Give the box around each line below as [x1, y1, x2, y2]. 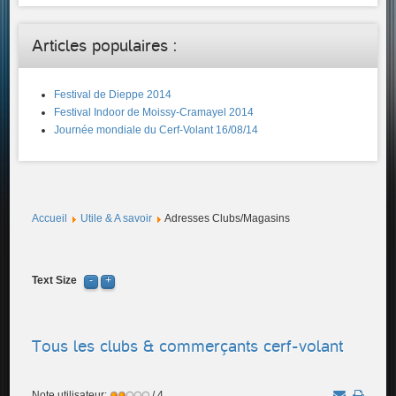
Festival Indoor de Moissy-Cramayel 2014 [54, 106, 255, 118]
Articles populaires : [32, 36, 178, 55]
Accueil [32, 212, 68, 225]
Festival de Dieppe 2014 [54, 88, 172, 101]
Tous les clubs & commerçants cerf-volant [32, 337, 344, 355]
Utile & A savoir [80, 212, 153, 225]
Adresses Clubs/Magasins [164, 212, 291, 225]
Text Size [32, 274, 78, 286]
